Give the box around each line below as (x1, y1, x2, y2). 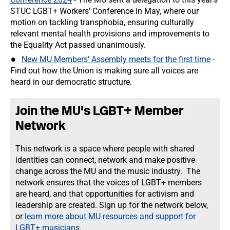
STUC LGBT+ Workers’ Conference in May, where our (10, 6, 199, 16)
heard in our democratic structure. (10, 77, 132, 87)
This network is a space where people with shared (15, 144, 195, 154)
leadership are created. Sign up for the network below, (15, 200, 208, 210)
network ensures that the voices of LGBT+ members (15, 178, 202, 187)
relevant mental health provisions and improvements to (10, 29, 209, 39)
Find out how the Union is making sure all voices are (10, 66, 198, 75)
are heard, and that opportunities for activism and (15, 189, 194, 199)
